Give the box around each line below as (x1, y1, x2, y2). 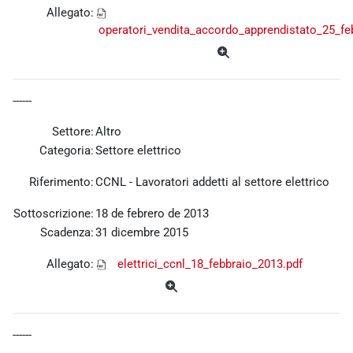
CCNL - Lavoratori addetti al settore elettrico (95, 175, 329, 190)
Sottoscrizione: (13, 206, 94, 221)
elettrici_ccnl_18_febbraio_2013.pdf (117, 257, 303, 272)
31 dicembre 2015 (95, 225, 188, 240)
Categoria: (39, 143, 94, 158)
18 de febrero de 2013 (95, 206, 209, 221)
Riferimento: (29, 175, 94, 190)
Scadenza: (40, 225, 94, 240)
